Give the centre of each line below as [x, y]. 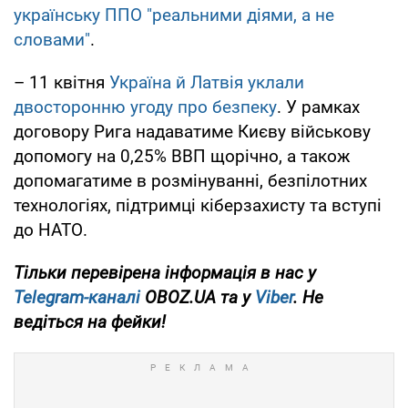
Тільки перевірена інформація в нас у [165, 273]
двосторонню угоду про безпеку [145, 107]
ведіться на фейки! [90, 322]
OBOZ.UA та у [198, 298]
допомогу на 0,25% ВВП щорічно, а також [182, 157]
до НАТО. [51, 230]
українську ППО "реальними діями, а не [174, 15]
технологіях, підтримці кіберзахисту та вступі [198, 206]
